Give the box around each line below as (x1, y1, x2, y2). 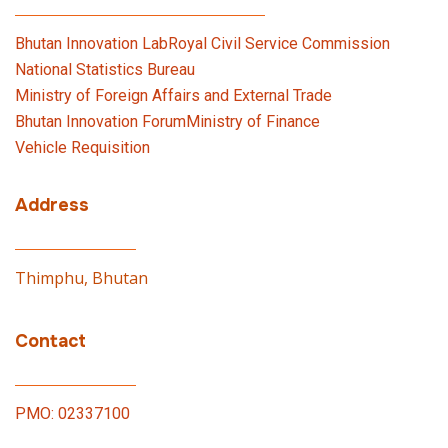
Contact (15, 330, 86, 352)
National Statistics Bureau (15, 60, 195, 79)
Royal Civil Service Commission (168, 34, 390, 53)
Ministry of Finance (186, 112, 320, 131)
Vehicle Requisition (15, 138, 150, 157)
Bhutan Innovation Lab (15, 34, 168, 53)
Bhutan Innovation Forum (15, 112, 186, 131)
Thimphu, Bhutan (15, 267, 148, 289)
